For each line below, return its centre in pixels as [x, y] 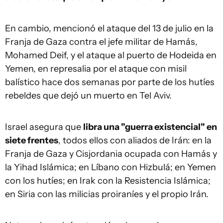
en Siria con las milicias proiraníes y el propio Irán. [107, 194]
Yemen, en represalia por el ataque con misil [96, 69]
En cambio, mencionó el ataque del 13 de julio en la [109, 28]
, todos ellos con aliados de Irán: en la [135, 140]
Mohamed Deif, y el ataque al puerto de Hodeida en [111, 55]
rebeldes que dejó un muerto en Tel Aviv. [88, 96]
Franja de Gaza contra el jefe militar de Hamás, [101, 42]
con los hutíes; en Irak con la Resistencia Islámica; [108, 181]
